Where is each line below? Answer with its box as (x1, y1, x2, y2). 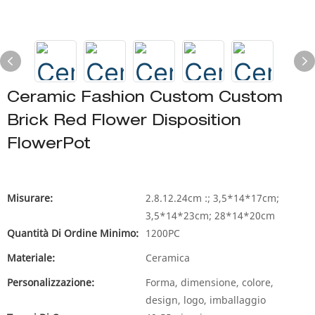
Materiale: (7, 251, 55, 264)
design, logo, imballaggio (146, 293, 266, 307)
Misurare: (7, 191, 53, 205)
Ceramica (146, 251, 190, 264)
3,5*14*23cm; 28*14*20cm (146, 209, 275, 222)
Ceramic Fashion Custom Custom (7, 91, 283, 106)
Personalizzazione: (7, 276, 94, 289)
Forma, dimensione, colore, (146, 276, 274, 289)
